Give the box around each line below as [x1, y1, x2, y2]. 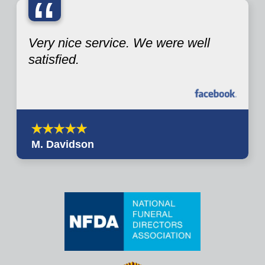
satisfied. [28, 52, 79, 67]
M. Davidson [31, 138, 94, 151]
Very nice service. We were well [28, 35, 210, 51]
